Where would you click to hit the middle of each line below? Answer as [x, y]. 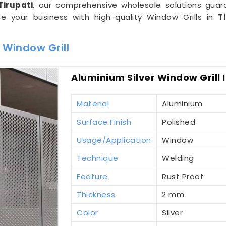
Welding [178, 158]
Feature [92, 177]
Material [93, 104]
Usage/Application [114, 140]
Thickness [96, 195]
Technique [98, 158]
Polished [179, 122]
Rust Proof [183, 177]
